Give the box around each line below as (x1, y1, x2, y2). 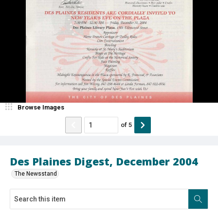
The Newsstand (15, 170, 57, 177)
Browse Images (18, 103, 64, 111)
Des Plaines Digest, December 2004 (10, 154, 198, 168)
